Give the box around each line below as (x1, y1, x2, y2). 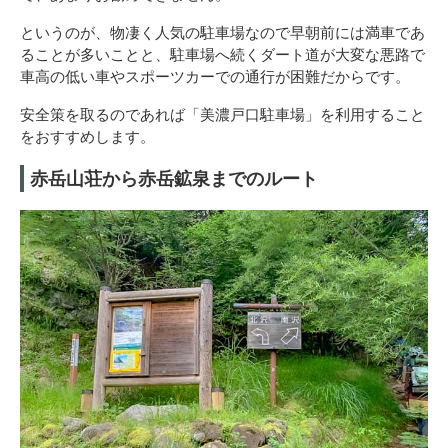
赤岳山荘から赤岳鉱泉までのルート (30, 165, 318, 190)
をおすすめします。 (20, 125, 155, 146)
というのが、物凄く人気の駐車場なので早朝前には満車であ (20, 21, 425, 42)
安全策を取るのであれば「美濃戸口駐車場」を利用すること (20, 103, 425, 124)
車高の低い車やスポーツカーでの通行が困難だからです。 (20, 65, 410, 86)
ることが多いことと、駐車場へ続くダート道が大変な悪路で (20, 43, 425, 64)
